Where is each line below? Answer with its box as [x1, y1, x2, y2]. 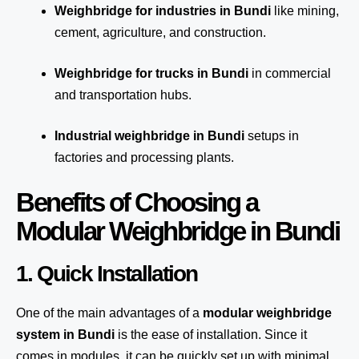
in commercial [248, 67, 331, 80]
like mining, [271, 4, 339, 18]
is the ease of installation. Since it [115, 328, 307, 341]
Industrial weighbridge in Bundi [54, 129, 244, 143]
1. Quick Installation [16, 261, 197, 286]
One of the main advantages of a [16, 306, 203, 320]
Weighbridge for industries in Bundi [54, 4, 271, 18]
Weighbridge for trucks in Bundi [54, 67, 248, 80]
